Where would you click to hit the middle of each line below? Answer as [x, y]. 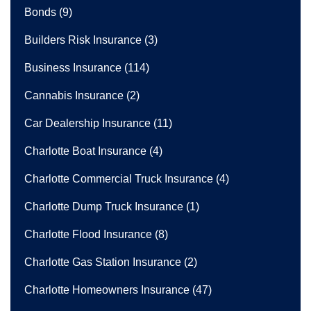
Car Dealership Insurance [87, 123]
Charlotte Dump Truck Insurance [104, 206]
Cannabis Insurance [74, 95]
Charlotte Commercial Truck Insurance [119, 178]
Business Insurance [73, 67]
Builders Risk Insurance [83, 40]
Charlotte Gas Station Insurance [103, 262]
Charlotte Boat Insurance [85, 151]
